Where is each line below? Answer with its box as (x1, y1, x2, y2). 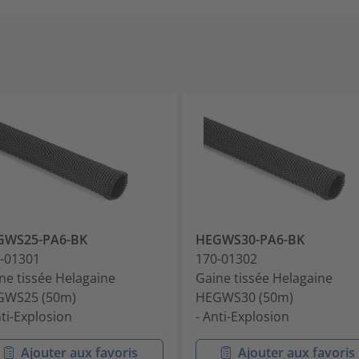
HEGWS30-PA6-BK (196, 230, 305, 248)
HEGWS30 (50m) (196, 288, 293, 306)
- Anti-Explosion (196, 307, 289, 325)
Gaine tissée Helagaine (196, 268, 333, 287)
